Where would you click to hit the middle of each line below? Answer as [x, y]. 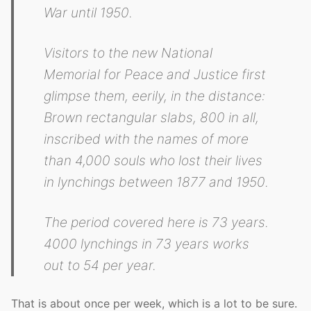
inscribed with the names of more [146, 138]
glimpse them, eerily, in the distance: [155, 95]
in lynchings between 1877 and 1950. [157, 182]
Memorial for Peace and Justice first [155, 74]
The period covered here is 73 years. [157, 222]
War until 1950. [89, 12]
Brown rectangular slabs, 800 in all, [152, 117]
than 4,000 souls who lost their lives [153, 160]
